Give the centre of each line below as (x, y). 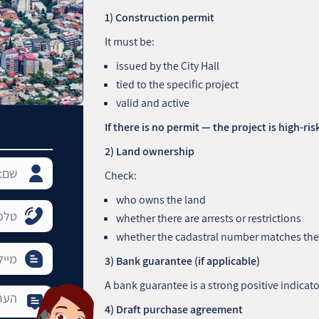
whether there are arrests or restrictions (209, 218)
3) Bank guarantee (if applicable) (183, 261)
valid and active (153, 103)
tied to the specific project (178, 84)
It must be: (130, 41)
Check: (121, 175)
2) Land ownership (150, 151)
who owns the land (161, 199)
